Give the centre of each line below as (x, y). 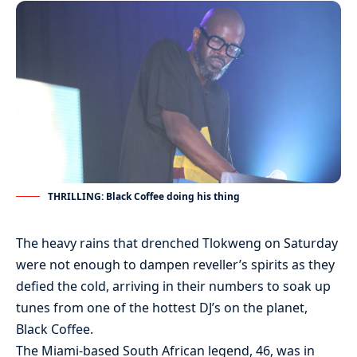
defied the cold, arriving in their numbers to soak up (173, 286)
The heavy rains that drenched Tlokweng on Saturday (177, 243)
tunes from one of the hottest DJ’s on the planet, (162, 308)
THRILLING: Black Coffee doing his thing (144, 197)
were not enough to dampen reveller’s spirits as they (175, 265)
